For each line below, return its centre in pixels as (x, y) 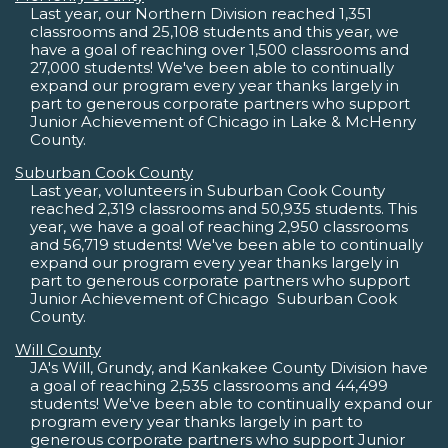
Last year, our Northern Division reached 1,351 (201, 14)
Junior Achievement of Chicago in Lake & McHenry (223, 122)
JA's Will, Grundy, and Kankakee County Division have (229, 368)
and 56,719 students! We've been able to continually (226, 245)
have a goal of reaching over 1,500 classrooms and (219, 50)
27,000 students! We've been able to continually (212, 68)
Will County (58, 350)
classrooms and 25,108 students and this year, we (214, 32)
